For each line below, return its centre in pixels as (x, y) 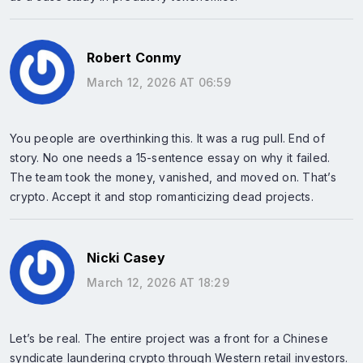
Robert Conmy (134, 58)
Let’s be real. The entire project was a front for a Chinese (169, 338)
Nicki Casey (126, 258)
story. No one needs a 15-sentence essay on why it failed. (170, 157)
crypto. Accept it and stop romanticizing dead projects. (162, 196)
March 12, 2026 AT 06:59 (159, 82)
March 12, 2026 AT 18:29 (158, 282)
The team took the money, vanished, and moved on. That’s (173, 177)
